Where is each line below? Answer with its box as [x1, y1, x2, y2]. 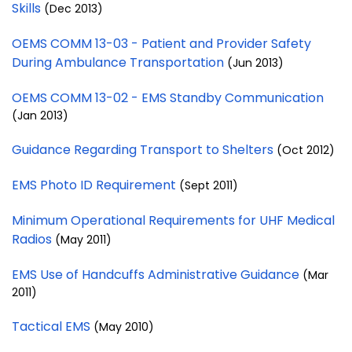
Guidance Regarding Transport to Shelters [12, 140, 277, 159]
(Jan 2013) [12, 107, 68, 123]
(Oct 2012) [277, 141, 335, 158]
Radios [12, 229, 55, 248]
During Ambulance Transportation [12, 53, 227, 71]
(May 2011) [55, 231, 112, 247]
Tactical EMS [12, 317, 93, 335]
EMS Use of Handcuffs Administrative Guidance [12, 265, 302, 284]
